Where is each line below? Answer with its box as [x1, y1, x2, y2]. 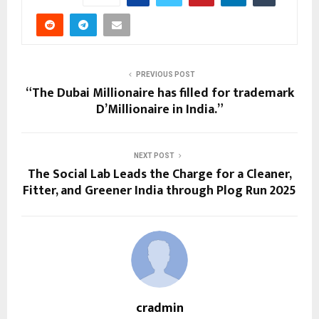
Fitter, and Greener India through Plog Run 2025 [23, 180, 296, 202]
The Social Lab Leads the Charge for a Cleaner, [27, 164, 292, 186]
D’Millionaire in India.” [95, 99, 224, 121]
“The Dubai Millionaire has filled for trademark [25, 83, 294, 105]
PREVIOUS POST [135, 70, 195, 79]
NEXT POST [133, 152, 174, 160]
